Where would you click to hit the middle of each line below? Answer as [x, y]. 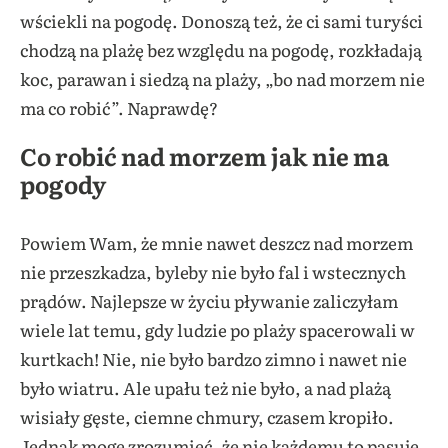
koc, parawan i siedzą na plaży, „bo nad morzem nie [222, 79]
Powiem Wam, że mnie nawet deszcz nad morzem [216, 243]
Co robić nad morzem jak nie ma [204, 156]
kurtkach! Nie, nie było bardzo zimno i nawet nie [213, 359]
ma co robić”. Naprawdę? [119, 108]
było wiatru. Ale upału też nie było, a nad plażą [205, 388]
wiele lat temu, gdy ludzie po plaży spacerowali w [217, 330]
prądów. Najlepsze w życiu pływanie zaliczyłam [209, 301]
